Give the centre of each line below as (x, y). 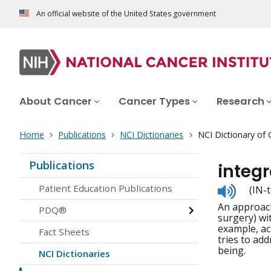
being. (232, 251)
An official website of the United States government (126, 14)
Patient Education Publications (106, 188)
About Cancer (56, 102)
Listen (249, 188)
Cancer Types (154, 102)
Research (240, 102)
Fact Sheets (64, 232)
